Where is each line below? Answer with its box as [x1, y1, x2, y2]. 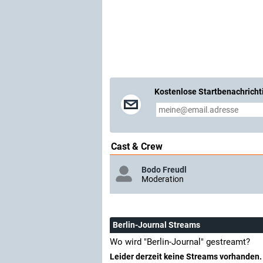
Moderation [141, 174, 184, 184]
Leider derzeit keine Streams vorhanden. [110, 251, 262, 261]
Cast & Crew [111, 140, 163, 152]
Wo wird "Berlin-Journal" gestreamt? [110, 236, 250, 247]
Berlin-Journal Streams [113, 220, 200, 230]
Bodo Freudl [141, 164, 187, 174]
